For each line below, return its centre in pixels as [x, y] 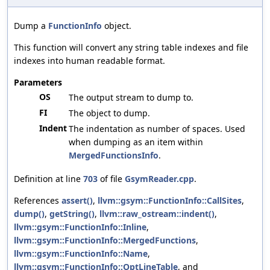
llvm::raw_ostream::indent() [157, 214]
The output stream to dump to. [131, 98]
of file [111, 179]
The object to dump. [109, 113]
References [38, 201]
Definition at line [49, 179]
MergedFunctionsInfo [114, 155]
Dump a [31, 26]
